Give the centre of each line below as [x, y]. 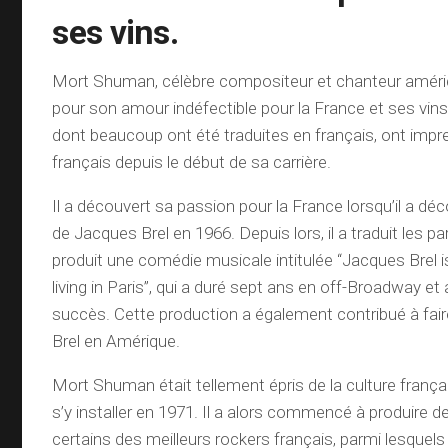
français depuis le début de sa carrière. [192, 162]
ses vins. [115, 32]
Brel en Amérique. [116, 341]
